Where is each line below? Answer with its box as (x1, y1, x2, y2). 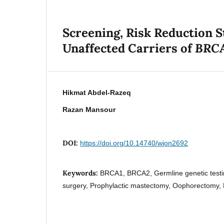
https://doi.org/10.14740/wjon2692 (80, 138, 188, 147)
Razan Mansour (62, 105, 116, 113)
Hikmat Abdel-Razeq (62, 88, 131, 96)
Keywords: (62, 168, 100, 177)
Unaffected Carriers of (62, 40, 195, 56)
